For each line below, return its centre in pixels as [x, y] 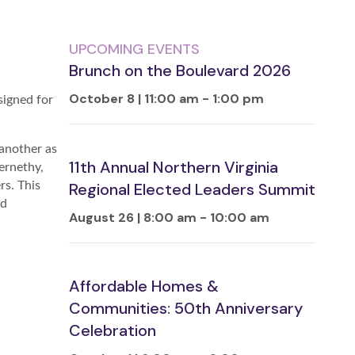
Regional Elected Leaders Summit [192, 190]
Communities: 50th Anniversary [186, 309]
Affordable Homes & [144, 286]
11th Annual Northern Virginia [174, 168]
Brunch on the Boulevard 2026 [180, 71]
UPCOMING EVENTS [134, 50]
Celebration [113, 331]
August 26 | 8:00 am [133, 218]
